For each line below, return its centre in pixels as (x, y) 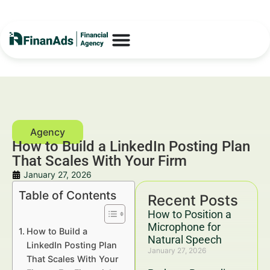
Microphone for (184, 227)
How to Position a (190, 214)
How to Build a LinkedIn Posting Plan (131, 146)
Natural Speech (185, 240)
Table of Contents (67, 196)
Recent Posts (193, 200)
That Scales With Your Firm (99, 161)
